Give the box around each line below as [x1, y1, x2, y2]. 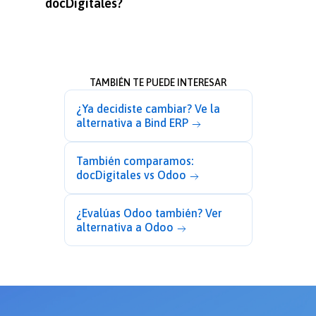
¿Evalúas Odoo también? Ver [75, 207, 222, 220]
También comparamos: [75, 154, 193, 168]
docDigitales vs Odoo [75, 169, 186, 182]
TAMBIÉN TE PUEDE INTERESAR [90, 77, 226, 89]
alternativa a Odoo [75, 221, 174, 234]
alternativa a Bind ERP [75, 116, 188, 130]
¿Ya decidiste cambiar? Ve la [75, 102, 220, 116]
